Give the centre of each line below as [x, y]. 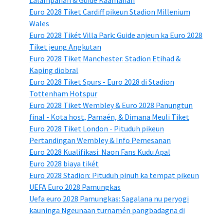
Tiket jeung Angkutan [65, 46]
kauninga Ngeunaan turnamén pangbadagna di [107, 210]
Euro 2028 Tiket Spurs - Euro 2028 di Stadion [102, 82]
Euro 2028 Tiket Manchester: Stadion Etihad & [105, 58]
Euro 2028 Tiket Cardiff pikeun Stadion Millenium [110, 11]
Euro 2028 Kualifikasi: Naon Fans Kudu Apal [100, 152]
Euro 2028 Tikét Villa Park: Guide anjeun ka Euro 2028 [116, 35]
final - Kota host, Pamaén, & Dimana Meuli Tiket [109, 117]
